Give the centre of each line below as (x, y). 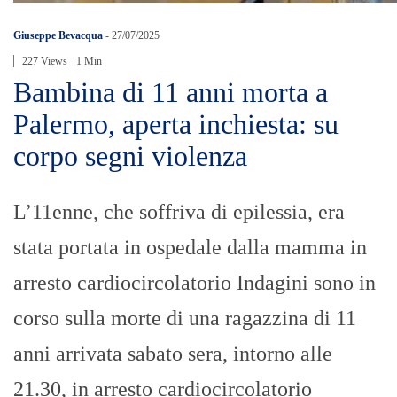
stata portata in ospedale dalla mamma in (190, 248)
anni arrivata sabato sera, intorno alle (173, 354)
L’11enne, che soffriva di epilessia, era (179, 212)
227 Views (45, 62)
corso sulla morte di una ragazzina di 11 (185, 319)
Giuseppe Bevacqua (58, 36)
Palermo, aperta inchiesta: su (176, 125)
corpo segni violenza (130, 156)
